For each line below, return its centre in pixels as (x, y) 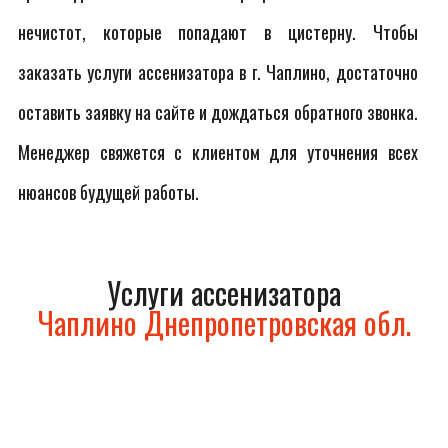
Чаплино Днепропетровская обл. (224, 322)
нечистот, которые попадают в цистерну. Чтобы (218, 32)
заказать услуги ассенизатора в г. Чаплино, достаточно (218, 72)
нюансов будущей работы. (108, 192)
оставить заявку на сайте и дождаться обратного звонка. (218, 112)
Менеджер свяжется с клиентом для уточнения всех (218, 152)
